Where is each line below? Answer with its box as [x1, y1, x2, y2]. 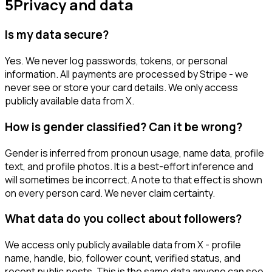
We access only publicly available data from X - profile [5, 237, 241, 251]
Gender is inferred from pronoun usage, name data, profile [5, 146, 264, 160]
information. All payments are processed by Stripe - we [5, 67, 248, 81]
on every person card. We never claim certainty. [5, 186, 215, 200]
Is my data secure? [5, 27, 109, 43]
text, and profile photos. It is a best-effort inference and [5, 159, 253, 173]
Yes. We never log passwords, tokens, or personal [5, 54, 228, 68]
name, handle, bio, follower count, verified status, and [5, 251, 240, 265]
